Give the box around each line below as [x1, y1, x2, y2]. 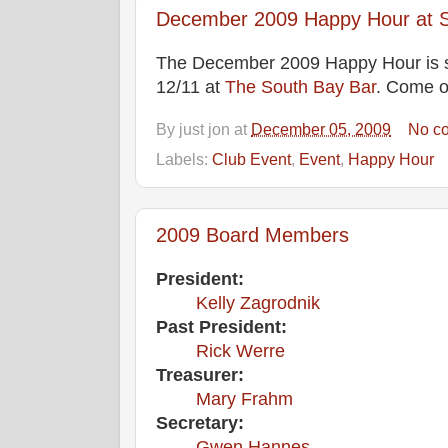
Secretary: [156, 413, 244, 434]
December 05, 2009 [251, 120, 391, 138]
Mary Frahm [196, 389, 293, 410]
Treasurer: [156, 365, 244, 386]
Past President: [156, 317, 287, 338]
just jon [179, 120, 230, 138]
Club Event [212, 150, 291, 168]
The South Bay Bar [225, 77, 376, 98]
